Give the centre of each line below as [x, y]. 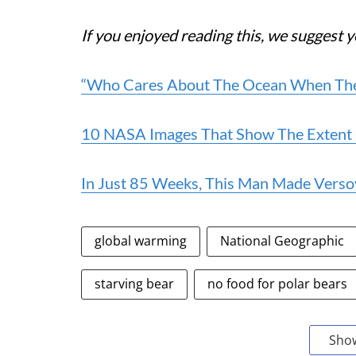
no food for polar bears [277, 284]
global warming [141, 241]
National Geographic [282, 241]
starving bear [134, 284]
